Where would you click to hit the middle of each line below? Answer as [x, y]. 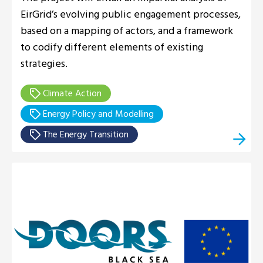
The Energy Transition [85, 134]
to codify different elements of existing [112, 47]
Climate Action [71, 93]
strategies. [44, 63]
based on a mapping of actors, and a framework [127, 31]
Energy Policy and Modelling [97, 114]
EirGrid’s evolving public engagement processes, [131, 14]
